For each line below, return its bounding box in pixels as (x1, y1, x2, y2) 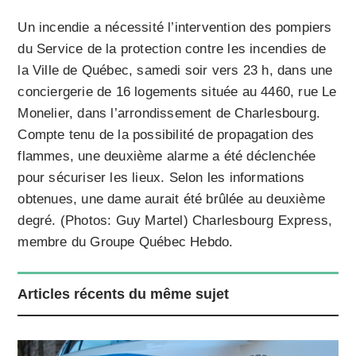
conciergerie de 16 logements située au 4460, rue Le (17, 83, 337, 99)
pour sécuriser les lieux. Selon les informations (17, 169, 305, 185)
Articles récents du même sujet (17, 285, 230, 302)
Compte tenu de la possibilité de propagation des (17, 126, 315, 142)
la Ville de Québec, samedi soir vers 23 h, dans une (17, 62, 333, 78)
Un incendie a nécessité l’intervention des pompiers (17, 19, 332, 35)
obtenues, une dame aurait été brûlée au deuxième (17, 191, 326, 207)
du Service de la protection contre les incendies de (17, 41, 327, 56)
